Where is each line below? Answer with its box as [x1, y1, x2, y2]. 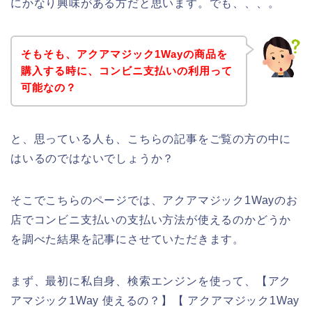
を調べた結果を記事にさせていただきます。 [10, 233, 244, 245]
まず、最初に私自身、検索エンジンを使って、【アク [10, 274, 292, 287]
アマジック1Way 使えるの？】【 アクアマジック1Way [10, 294, 300, 306]
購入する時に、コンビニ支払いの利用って [20, 64, 233, 77]
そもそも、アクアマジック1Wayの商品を [20, 47, 228, 60]
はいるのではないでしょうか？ [10, 152, 175, 164]
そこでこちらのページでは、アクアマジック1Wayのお [10, 194, 298, 206]
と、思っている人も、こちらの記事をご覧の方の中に [10, 132, 292, 145]
